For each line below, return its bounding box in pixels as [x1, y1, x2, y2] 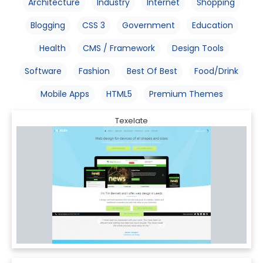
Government [122, 19, 175, 31]
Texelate [115, 115, 148, 126]
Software [25, 65, 62, 77]
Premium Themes [149, 88, 223, 100]
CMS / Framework [83, 42, 155, 54]
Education [191, 19, 233, 31]
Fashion [79, 65, 110, 77]
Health [39, 42, 66, 54]
